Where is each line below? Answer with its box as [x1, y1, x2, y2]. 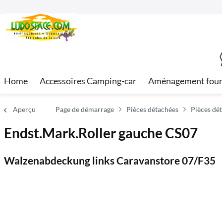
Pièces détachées [126, 105, 178, 113]
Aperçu [13, 105, 36, 113]
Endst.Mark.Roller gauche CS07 [4, 124, 198, 141]
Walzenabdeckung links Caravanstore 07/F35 [4, 154, 216, 166]
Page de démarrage [55, 105, 114, 113]
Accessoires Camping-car [40, 75, 136, 86]
